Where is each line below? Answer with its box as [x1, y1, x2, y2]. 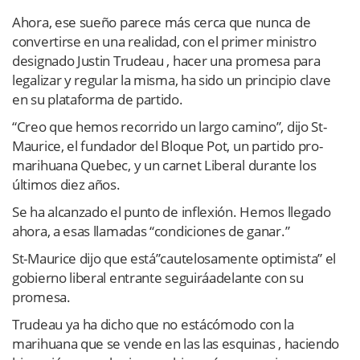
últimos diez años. [12, 174, 121, 194]
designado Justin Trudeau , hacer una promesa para [12, 51, 321, 70]
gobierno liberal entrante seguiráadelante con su [12, 268, 304, 287]
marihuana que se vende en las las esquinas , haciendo [12, 333, 340, 353]
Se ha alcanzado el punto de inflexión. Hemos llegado [12, 202, 331, 221]
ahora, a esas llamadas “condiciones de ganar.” [12, 221, 290, 240]
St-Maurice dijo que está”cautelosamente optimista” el [12, 248, 337, 268]
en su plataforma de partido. [12, 89, 183, 108]
